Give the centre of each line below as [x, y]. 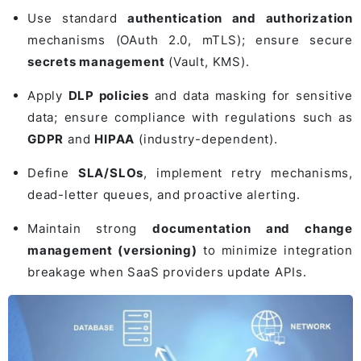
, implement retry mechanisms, [248, 173]
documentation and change [253, 229]
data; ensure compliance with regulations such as [190, 118]
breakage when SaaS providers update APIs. [167, 272]
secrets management [96, 62]
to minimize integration [275, 251]
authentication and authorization [240, 19]
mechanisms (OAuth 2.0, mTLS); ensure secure [190, 40]
